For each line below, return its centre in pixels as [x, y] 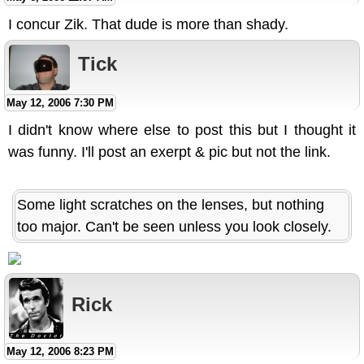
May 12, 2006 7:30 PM [60, 103]
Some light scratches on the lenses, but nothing [171, 205]
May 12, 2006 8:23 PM [60, 352]
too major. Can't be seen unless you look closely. [174, 227]
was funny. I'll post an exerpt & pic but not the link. [169, 152]
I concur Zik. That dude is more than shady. [148, 25]
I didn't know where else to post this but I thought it [182, 130]
